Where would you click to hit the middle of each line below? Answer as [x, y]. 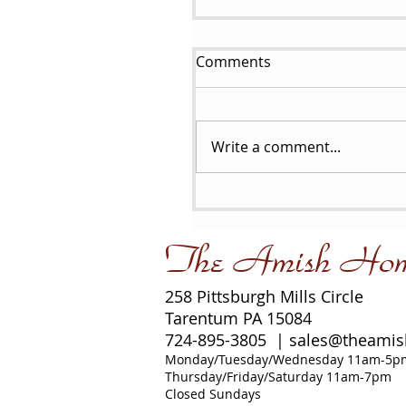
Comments [233, 62]
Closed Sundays [213, 394]
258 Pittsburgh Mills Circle [264, 297]
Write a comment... [276, 147]
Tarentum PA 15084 [238, 319]
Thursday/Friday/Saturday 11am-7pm [278, 377]
